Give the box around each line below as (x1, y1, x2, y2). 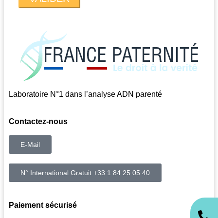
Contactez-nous (9, 117, 68, 126)
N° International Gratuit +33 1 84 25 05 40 (20, 169, 150, 177)
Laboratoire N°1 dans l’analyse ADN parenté (9, 90, 162, 99)
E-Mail (20, 141, 40, 149)
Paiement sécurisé (9, 201, 77, 210)
